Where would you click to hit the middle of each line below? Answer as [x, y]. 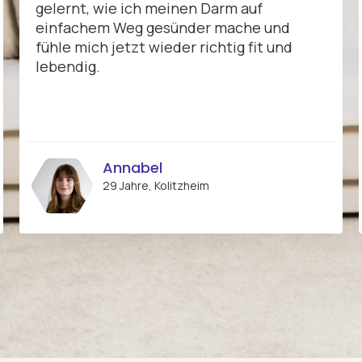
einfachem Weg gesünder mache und [163, 28]
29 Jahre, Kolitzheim [156, 186]
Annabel [133, 168]
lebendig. [68, 67]
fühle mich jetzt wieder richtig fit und [164, 47]
